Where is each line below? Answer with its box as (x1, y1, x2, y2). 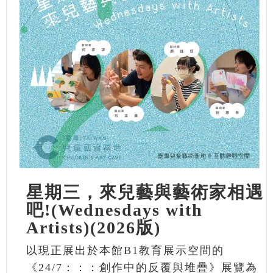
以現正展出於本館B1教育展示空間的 (26, 244, 224, 257)
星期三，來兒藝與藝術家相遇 (26, 182, 264, 202)
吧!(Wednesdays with (26, 200, 203, 219)
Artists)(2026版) (26, 218, 161, 237)
